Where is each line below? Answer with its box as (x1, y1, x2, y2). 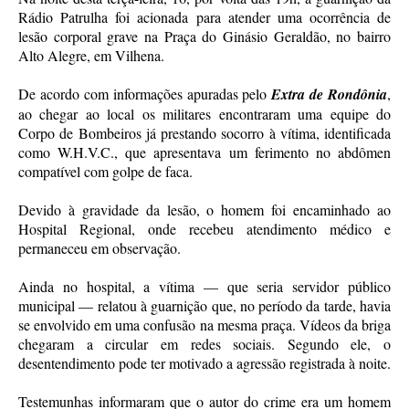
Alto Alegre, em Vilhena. (18, 45, 164, 65)
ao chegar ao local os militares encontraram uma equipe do (18, 103, 391, 123)
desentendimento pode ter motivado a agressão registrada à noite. (18, 352, 391, 372)
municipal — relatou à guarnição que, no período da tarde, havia (18, 295, 391, 315)
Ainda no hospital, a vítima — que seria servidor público (18, 276, 391, 296)
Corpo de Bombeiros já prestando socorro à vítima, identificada (18, 122, 391, 142)
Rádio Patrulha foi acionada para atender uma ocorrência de (18, 6, 391, 26)
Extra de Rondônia (271, 83, 387, 104)
